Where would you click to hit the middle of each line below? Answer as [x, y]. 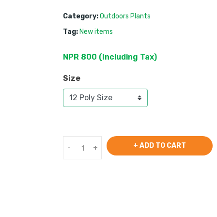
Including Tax [128, 57]
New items [96, 32]
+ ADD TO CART [159, 146]
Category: [81, 16]
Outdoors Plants [125, 16]
